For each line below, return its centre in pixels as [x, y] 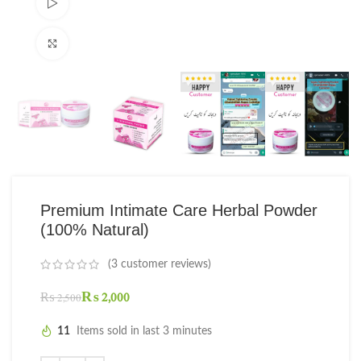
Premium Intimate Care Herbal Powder [179, 210]
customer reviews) [164, 264]
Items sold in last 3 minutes [144, 332]
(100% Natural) [95, 229]
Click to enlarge [104, 43]
